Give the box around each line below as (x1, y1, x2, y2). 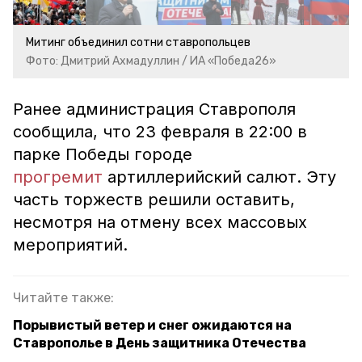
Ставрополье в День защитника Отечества (13, 335, 306, 351)
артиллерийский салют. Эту (103, 167, 336, 187)
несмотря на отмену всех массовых (13, 213, 307, 232)
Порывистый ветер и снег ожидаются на (13, 318, 292, 333)
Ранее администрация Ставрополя (13, 99, 296, 119)
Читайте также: (13, 290, 114, 305)
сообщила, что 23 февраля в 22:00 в (13, 122, 307, 141)
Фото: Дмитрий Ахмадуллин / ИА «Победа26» (26, 54, 276, 68)
